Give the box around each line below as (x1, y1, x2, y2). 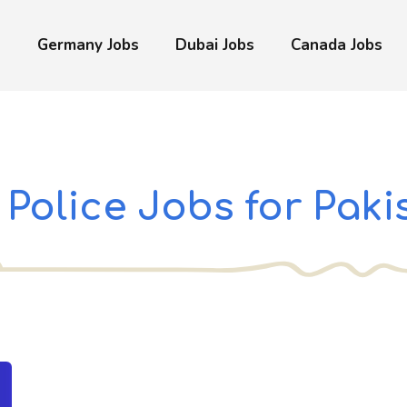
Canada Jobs (291, 35, 382, 55)
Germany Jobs (37, 35, 139, 55)
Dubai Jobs (175, 35, 254, 55)
